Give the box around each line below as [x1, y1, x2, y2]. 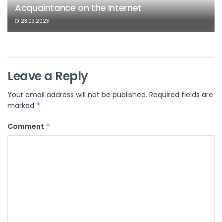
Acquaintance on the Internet [15, 1, 142, 14]
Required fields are [149, 90, 213, 100]
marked [7, 101, 36, 111]
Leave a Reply [7, 68, 88, 85]
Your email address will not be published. [7, 90, 147, 100]
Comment [7, 121, 46, 132]
